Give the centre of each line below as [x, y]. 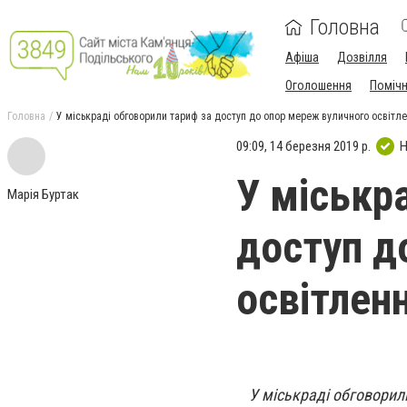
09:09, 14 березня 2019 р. [303, 146]
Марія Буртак [43, 194]
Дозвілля [362, 57]
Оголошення [318, 85]
